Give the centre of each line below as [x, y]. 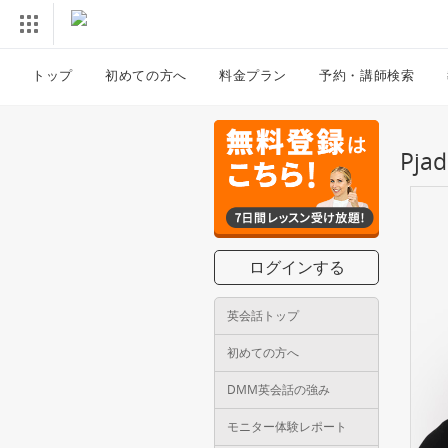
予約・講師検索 [367, 74]
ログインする [296, 267]
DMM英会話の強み [278, 389]
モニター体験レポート [287, 426]
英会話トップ [263, 315]
